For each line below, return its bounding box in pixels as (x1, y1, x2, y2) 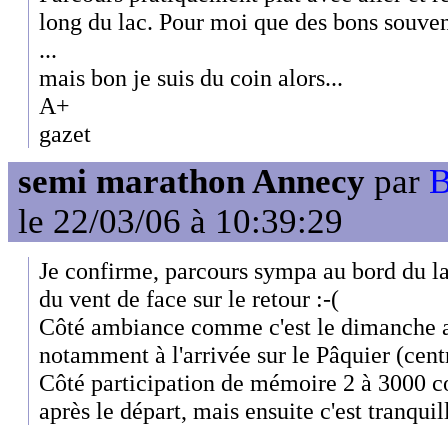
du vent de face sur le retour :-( (39, 284, 339, 312)
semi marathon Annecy (18, 162, 365, 202)
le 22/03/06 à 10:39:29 (18, 202, 343, 242)
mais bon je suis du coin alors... (39, 63, 343, 91)
